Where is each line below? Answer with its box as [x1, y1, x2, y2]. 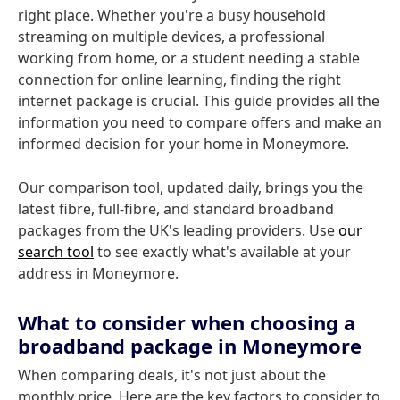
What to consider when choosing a [18, 309, 355, 336]
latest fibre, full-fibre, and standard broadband [18, 199, 334, 219]
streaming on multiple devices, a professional [18, 27, 325, 46]
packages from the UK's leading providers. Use [18, 221, 338, 240]
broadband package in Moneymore [18, 332, 362, 359]
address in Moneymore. [18, 263, 179, 283]
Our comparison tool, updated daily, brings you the [18, 178, 363, 197]
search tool [18, 242, 94, 262]
